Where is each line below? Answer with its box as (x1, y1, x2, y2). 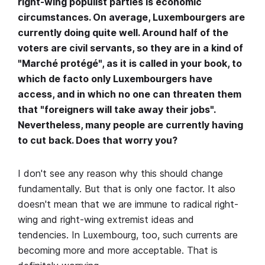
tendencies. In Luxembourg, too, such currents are (18, 229, 238, 241)
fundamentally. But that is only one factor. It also (18, 183, 235, 195)
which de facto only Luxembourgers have (18, 73, 212, 85)
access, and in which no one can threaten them (18, 88, 241, 101)
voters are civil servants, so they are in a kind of (18, 42, 243, 54)
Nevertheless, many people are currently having (18, 119, 243, 131)
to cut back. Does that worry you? (18, 134, 177, 147)
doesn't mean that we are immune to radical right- (18, 198, 238, 211)
